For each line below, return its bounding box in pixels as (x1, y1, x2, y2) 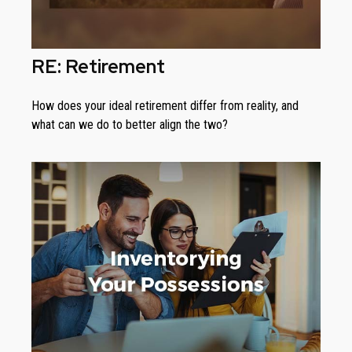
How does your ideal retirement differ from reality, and (31, 98, 299, 114)
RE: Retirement (31, 54, 165, 79)
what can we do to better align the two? (31, 117, 228, 133)
